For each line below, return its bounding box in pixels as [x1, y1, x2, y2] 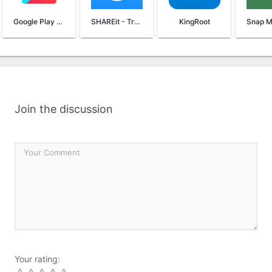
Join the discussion [15, 103, 113, 115]
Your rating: [15, 254, 60, 264]
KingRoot [178, 17, 210, 26]
